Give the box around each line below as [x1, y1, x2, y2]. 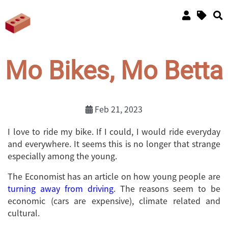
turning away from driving [8, 182, 113, 194]
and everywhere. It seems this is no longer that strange [8, 137, 220, 150]
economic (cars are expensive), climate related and [8, 194, 220, 207]
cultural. [8, 206, 40, 219]
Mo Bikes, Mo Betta [5, 56, 223, 85]
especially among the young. [8, 149, 117, 162]
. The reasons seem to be [113, 182, 220, 194]
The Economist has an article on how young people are [8, 169, 220, 182]
